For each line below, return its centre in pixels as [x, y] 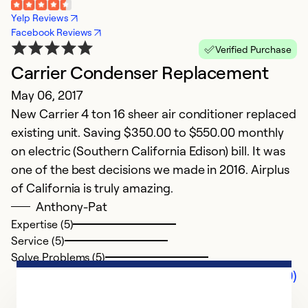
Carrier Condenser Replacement [140, 73]
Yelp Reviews [40, 18]
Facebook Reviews [52, 32]
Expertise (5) [42, 224]
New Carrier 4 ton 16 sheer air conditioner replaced [154, 114]
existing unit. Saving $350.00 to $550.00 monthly [147, 132]
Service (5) [38, 241]
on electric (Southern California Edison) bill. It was [148, 151]
